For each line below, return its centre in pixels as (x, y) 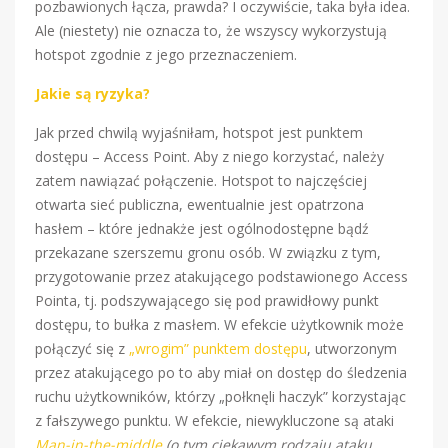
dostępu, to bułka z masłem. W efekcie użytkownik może (219, 324)
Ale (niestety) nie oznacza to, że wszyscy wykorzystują (211, 30)
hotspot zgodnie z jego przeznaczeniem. (166, 54)
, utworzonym (352, 348)
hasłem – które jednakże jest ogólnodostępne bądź (202, 228)
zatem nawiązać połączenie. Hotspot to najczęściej (201, 180)
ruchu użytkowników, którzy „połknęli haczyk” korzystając (220, 396)
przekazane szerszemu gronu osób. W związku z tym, (208, 252)
